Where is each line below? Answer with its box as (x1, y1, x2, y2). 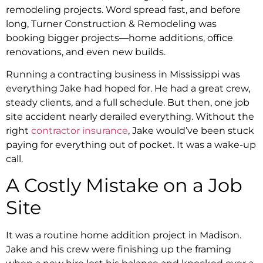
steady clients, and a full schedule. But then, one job (6, 97, 249, 108)
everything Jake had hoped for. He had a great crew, (6, 83, 250, 94)
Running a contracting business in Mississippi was (6, 69, 240, 80)
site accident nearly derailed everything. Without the (6, 111, 254, 122)
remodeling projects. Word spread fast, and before (6, 4, 241, 15)
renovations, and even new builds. (6, 46, 166, 58)
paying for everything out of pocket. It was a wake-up (6, 139, 256, 150)
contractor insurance (31, 125, 128, 136)
